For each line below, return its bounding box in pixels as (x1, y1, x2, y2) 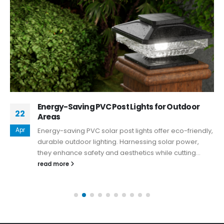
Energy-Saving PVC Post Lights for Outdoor (37, 101, 200, 112)
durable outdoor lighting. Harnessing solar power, (37, 137, 199, 147)
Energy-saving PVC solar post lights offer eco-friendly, (37, 126, 213, 136)
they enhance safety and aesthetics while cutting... (37, 148, 200, 158)
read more (37, 160, 70, 168)
